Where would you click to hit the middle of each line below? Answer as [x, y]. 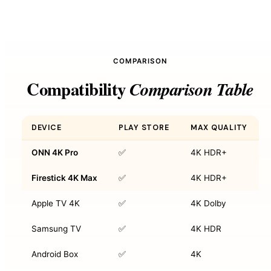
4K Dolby [208, 203]
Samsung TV [56, 228]
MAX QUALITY [219, 127]
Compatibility [78, 89]
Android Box [55, 254]
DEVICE [47, 127]
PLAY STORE [144, 127]
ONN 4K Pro [55, 152]
